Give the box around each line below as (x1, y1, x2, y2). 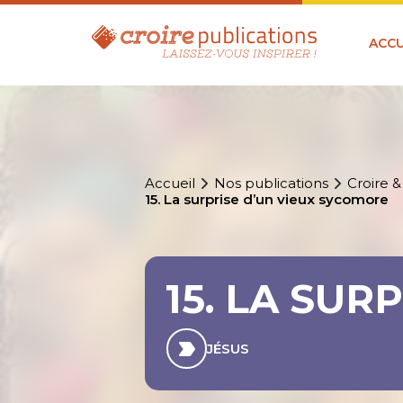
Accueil (145, 175, 196, 193)
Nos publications (214, 175, 329, 193)
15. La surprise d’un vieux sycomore (145, 191, 390, 209)
